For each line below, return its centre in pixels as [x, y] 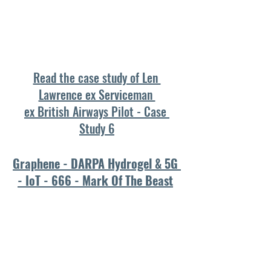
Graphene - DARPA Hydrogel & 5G [97, 164]
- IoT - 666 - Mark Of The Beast [95, 181]
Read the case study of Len [97, 78]
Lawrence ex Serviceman [97, 95]
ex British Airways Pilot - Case [97, 112]
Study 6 [97, 129]
